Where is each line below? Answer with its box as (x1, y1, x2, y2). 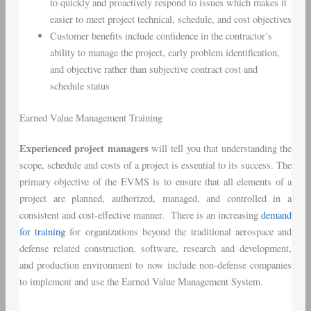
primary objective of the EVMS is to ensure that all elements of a (19, 175, 292, 189)
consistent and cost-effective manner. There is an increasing (19, 208, 262, 222)
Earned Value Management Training (19, 111, 162, 125)
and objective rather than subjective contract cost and (49, 62, 258, 76)
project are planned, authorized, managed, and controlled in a (19, 192, 292, 205)
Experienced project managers (19, 141, 149, 156)
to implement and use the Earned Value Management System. (19, 275, 263, 289)
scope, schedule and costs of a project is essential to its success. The (19, 158, 292, 172)
